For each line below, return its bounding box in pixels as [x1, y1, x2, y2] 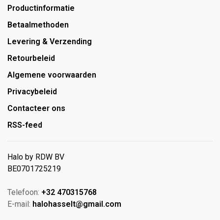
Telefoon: [7, 188, 41, 197]
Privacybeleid [7, 87, 57, 97]
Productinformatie [7, 3, 75, 13]
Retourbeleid [7, 54, 55, 63]
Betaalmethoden [7, 20, 69, 30]
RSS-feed [7, 120, 42, 130]
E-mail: [7, 199, 32, 209]
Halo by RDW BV [7, 152, 64, 162]
